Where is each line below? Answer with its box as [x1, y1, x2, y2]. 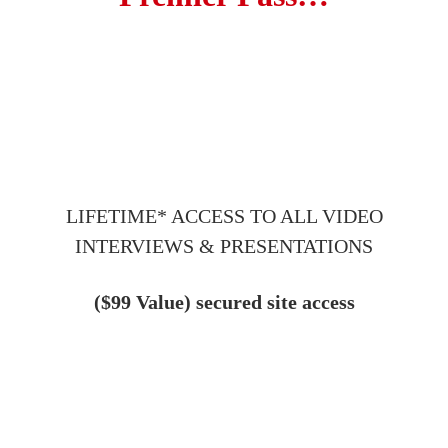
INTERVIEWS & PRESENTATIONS [75, 234, 373, 257]
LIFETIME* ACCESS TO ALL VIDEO [65, 204, 383, 227]
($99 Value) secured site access [93, 290, 355, 313]
